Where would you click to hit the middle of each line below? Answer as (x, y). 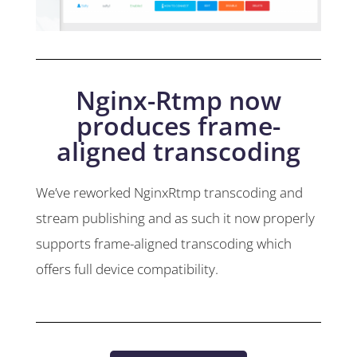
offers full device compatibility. (127, 269)
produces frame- (178, 126)
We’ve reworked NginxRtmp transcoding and (169, 193)
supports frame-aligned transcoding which (164, 244)
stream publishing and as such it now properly (175, 218)
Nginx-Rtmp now (178, 100)
